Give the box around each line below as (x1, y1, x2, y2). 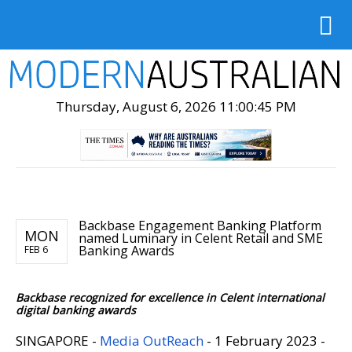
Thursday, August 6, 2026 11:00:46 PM (56, 97, 296, 115)
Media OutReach (100, 331, 203, 350)
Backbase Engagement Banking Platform (79, 216, 321, 234)
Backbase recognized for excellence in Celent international (16, 289, 324, 305)
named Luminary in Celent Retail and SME (79, 229, 323, 247)
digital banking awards (16, 302, 136, 317)
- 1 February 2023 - (203, 331, 325, 350)
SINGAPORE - (16, 331, 100, 350)
